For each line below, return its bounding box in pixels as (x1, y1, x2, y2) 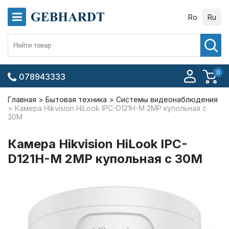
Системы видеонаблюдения (116, 95, 218, 104)
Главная (8, 95, 36, 104)
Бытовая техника (45, 95, 107, 104)
